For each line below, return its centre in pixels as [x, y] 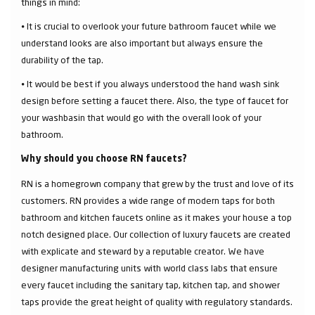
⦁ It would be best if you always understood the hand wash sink [150, 84]
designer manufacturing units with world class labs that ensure [149, 268]
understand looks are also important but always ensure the [142, 43]
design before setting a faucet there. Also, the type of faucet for [155, 101]
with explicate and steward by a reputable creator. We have [143, 251]
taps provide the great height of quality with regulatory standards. [157, 302]
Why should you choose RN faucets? [104, 159]
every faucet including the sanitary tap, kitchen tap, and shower [150, 285]
